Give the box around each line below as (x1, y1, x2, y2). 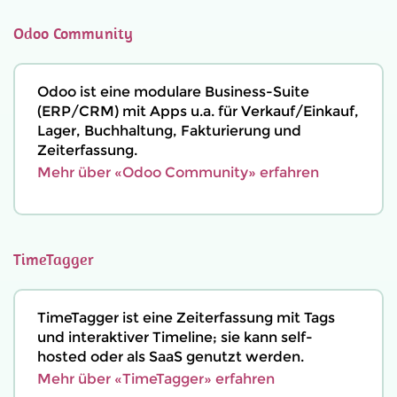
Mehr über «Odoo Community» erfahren (37, 164, 319, 181)
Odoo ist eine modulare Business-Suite (37, 83, 309, 100)
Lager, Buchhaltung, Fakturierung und (37, 122, 301, 139)
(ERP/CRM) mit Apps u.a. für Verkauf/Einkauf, (37, 103, 359, 120)
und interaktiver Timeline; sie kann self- (37, 329, 313, 346)
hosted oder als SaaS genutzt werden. (37, 348, 304, 365)
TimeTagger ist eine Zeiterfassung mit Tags (37, 309, 335, 326)
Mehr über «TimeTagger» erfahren (37, 370, 275, 387)
